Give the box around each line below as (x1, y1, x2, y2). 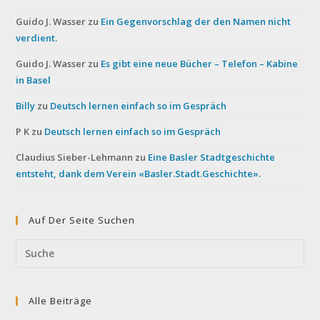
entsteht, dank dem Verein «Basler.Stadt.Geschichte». (16, 166, 261, 180)
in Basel (16, 73, 51, 86)
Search (15, 240, 47, 254)
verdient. (16, 31, 58, 44)
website (15, 276, 51, 290)
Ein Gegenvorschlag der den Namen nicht (101, 14, 291, 28)
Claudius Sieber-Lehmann (16, 150, 134, 164)
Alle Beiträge (29, 294, 93, 307)
